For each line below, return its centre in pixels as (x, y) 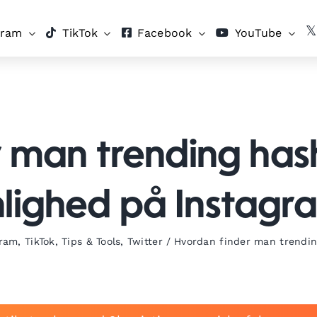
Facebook (165, 33)
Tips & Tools (91, 241)
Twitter (145, 241)
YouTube (258, 33)
